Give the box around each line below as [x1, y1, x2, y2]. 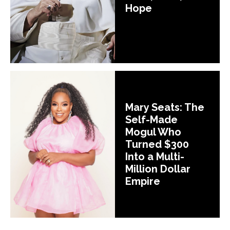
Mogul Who [125, 125, 181, 138]
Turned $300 [125, 138, 189, 150]
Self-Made [125, 113, 178, 126]
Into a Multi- [125, 150, 184, 163]
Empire [125, 175, 160, 187]
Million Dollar [125, 162, 190, 175]
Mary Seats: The [125, 101, 204, 113]
